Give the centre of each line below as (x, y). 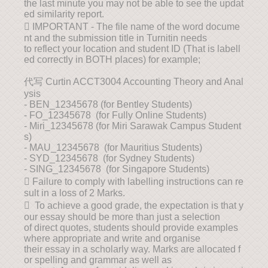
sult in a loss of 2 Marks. (74, 193)
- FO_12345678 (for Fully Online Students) (115, 115)
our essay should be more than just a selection (122, 217)
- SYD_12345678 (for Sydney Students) (109, 158)
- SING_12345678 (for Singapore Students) (117, 169)
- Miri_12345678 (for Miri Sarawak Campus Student (133, 126)
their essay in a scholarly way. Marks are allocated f (132, 249)
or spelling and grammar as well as (98, 260)
